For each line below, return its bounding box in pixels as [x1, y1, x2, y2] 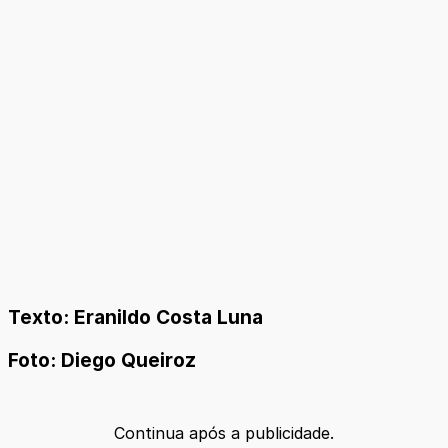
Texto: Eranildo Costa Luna [8, 304, 263, 329]
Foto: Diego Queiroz [8, 347, 196, 372]
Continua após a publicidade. [114, 423, 334, 444]
